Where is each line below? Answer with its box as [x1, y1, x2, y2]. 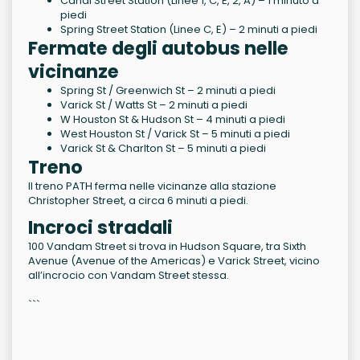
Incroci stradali [28, 215, 173, 241]
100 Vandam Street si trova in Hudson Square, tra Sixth [28, 239, 306, 255]
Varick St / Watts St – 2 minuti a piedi [60, 97, 247, 113]
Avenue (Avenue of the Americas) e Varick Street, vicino [28, 253, 320, 269]
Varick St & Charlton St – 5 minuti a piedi [60, 141, 266, 157]
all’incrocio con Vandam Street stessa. [28, 268, 229, 284]
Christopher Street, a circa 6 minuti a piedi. [28, 193, 248, 209]
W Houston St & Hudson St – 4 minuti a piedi [60, 112, 285, 128]
